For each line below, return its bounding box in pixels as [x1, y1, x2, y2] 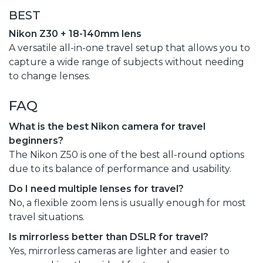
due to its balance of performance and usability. [9, 163, 231, 174]
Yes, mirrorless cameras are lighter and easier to [9, 245, 230, 257]
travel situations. [9, 211, 85, 222]
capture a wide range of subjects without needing [9, 56, 244, 68]
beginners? [9, 134, 63, 146]
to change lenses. [9, 70, 90, 82]
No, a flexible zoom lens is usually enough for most [9, 197, 246, 208]
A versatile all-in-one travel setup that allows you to [9, 42, 250, 53]
